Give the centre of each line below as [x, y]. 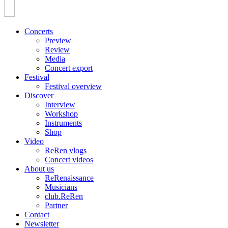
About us [39, 169]
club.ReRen [64, 196]
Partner [56, 205]
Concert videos [69, 160]
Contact [37, 215]
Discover [39, 95]
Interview [60, 105]
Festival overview [73, 86]
